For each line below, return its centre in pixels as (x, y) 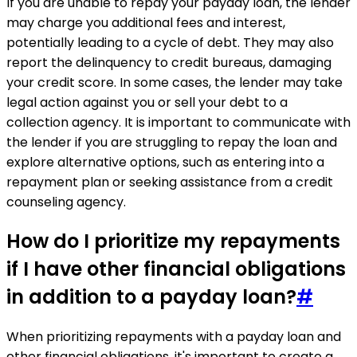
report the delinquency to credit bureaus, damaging (169, 62)
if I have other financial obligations (176, 269)
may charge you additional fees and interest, (146, 22)
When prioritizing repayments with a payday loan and (174, 337)
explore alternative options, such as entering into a (165, 162)
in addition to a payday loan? (151, 297)
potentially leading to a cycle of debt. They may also (170, 42)
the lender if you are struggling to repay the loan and (172, 142)
